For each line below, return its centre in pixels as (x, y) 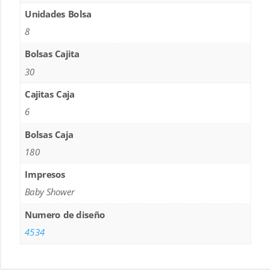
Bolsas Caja (49, 135)
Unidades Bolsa (58, 14)
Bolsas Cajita (52, 54)
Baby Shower (50, 192)
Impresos (45, 174)
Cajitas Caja (50, 94)
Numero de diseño (65, 215)
